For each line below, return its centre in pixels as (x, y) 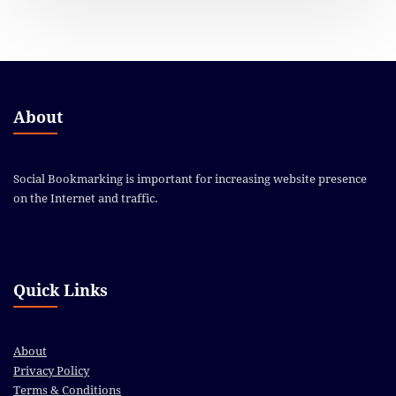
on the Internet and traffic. (86, 198)
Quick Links (61, 290)
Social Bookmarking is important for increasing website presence (190, 179)
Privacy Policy (51, 371)
